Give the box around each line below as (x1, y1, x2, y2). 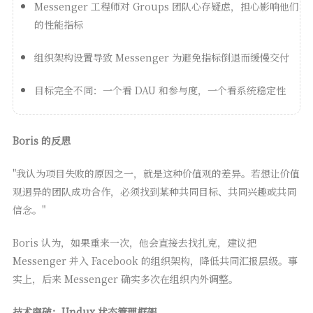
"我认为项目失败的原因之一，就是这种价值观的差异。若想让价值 (12, 166, 300, 181)
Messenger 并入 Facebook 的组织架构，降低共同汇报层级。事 (12, 254, 298, 268)
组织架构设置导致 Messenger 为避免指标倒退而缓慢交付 (34, 50, 289, 65)
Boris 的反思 (12, 133, 71, 148)
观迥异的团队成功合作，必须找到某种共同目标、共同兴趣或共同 (12, 184, 296, 199)
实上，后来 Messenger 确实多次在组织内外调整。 (12, 272, 238, 286)
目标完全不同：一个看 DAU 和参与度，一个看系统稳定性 (34, 83, 286, 98)
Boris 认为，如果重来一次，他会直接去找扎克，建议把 (12, 235, 256, 250)
